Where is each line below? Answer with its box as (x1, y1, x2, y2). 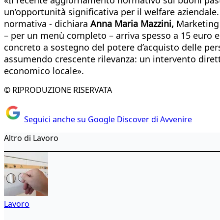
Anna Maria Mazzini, (90, 17, 174, 29)
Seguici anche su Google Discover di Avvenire (22, 114, 192, 125)
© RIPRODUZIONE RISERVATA (4, 84, 112, 95)
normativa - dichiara (4, 17, 90, 29)
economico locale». (4, 64, 84, 77)
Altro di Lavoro (4, 133, 58, 144)
